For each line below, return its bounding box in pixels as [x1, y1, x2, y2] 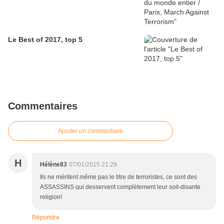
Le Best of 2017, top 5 [8, 35, 82, 44]
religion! [40, 193, 62, 201]
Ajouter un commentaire [58, 127, 123, 135]
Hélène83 [40, 161, 67, 168]
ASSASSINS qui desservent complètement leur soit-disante [40, 183, 200, 191]
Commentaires [8, 100, 77, 112]
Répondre [32, 214, 59, 221]
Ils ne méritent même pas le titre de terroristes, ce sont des [40, 173, 197, 181]
